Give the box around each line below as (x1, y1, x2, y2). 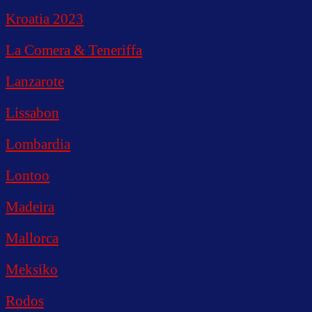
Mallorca (6, 229, 58, 247)
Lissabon (6, 104, 59, 121)
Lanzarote (6, 72, 64, 90)
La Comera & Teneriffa (6, 41, 142, 58)
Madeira (6, 198, 54, 215)
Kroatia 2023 (6, 10, 84, 27)
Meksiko (6, 260, 58, 278)
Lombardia (6, 135, 70, 153)
